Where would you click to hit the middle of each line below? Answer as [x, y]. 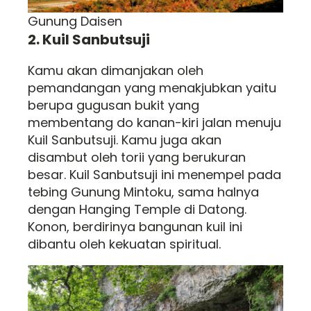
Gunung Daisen [75, 21]
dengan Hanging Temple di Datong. [137, 209]
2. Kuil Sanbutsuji [89, 40]
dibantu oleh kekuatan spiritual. [124, 244]
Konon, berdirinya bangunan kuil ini [135, 227]
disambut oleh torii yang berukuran [137, 157]
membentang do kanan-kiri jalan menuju [154, 123]
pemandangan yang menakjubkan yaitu [152, 88]
